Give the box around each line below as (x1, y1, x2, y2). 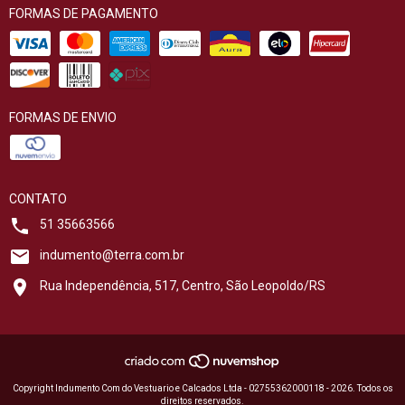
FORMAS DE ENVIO (9, 110, 117, 125)
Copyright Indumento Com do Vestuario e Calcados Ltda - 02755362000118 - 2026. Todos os (12, 383, 393, 394)
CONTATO (9, 192, 67, 206)
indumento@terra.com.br (40, 248, 184, 262)
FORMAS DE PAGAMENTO (9, 6, 158, 21)
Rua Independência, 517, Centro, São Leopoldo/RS (40, 278, 325, 293)
